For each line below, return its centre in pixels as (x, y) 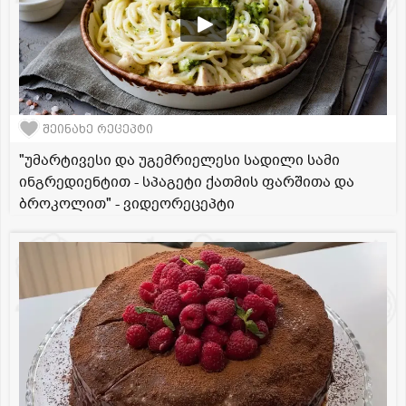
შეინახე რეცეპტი (98, 129)
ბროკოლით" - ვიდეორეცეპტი (127, 204)
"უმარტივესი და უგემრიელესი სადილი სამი (179, 161)
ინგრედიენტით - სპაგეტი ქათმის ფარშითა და (187, 183)
